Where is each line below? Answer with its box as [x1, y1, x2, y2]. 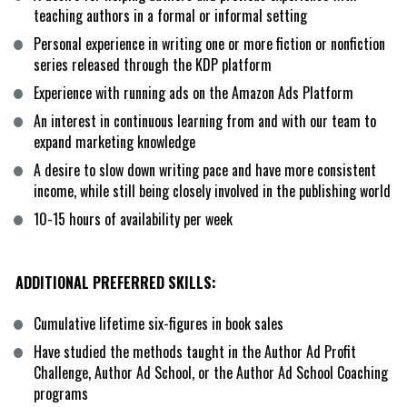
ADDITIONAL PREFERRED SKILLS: [15, 271, 216, 293]
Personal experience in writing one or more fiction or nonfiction [33, 32, 385, 55]
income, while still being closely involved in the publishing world [33, 179, 391, 202]
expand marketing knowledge [33, 130, 195, 153]
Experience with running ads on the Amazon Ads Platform [33, 81, 353, 104]
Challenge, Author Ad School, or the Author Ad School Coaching [33, 361, 388, 383]
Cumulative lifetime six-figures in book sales [33, 312, 283, 334]
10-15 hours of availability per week [33, 207, 233, 230]
